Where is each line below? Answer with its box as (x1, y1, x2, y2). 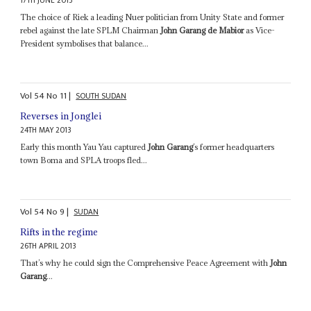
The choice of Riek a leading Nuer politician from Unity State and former (20, 12, 285, 23)
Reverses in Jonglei (20, 109, 102, 122)
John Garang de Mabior (160, 25, 244, 36)
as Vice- (244, 25, 276, 36)
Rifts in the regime (20, 226, 99, 239)
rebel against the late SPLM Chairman (20, 25, 161, 36)
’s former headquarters (193, 141, 275, 152)
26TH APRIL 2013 (20, 239, 77, 253)
